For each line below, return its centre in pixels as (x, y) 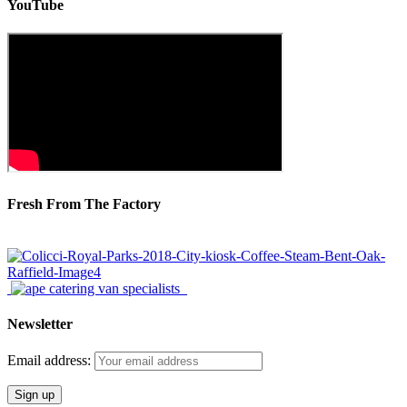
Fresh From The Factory (84, 203)
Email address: (51, 361)
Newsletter (40, 324)
